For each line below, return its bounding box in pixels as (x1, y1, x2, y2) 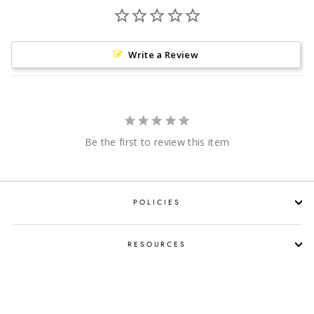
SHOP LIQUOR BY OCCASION (83, 280, 231, 292)
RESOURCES (127, 238, 187, 250)
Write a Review (128, 48, 199, 62)
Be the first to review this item (84, 135, 230, 149)
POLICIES (132, 197, 182, 208)
